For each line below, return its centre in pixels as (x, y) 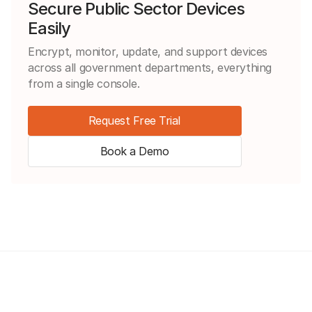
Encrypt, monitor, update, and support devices (148, 51)
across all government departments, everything (150, 67)
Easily (49, 28)
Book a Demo (134, 151)
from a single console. (84, 83)
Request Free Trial (134, 120)
